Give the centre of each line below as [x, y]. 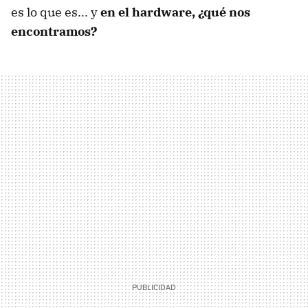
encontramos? [54, 32]
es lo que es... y [56, 12]
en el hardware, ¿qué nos [175, 12]
